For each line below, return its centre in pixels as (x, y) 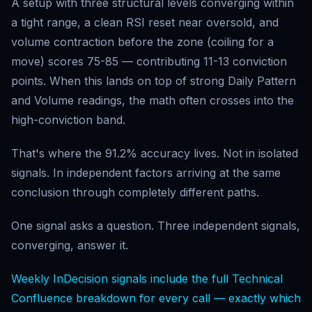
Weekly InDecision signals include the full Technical (147, 279)
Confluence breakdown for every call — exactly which (156, 298)
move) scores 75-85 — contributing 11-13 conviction (149, 61)
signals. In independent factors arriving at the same (146, 173)
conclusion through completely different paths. (135, 192)
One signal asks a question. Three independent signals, (156, 226)
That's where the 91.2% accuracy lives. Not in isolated (155, 153)
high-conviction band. (68, 120)
